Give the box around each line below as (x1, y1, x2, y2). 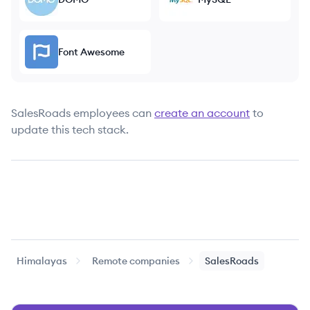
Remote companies (92, 255, 180, 267)
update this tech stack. (11, 122, 129, 136)
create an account (154, 106, 250, 120)
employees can (71, 106, 154, 120)
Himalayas (17, 255, 67, 267)
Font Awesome (58, 46, 125, 58)
